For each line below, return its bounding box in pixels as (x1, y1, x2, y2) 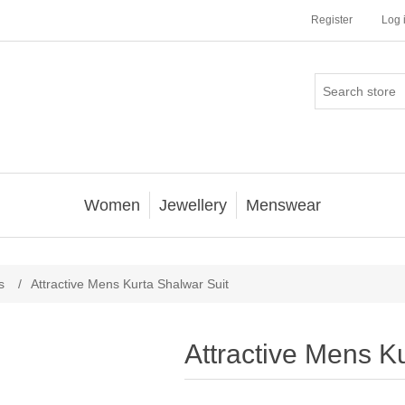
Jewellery (159, 196, 227, 214)
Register (311, 14, 353, 26)
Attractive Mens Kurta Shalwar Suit (31, 277, 229, 291)
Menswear (246, 196, 321, 214)
